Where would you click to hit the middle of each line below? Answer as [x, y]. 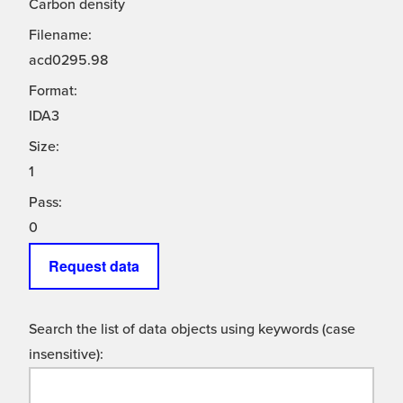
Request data [94, 266]
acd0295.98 [68, 61]
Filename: [60, 36]
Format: [53, 91]
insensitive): [66, 355]
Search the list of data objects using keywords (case [192, 330]
